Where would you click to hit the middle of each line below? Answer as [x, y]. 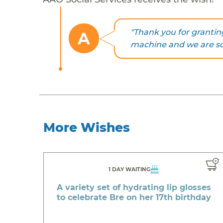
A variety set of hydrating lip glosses [134, 187]
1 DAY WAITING [130, 169]
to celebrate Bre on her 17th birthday [134, 197]
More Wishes [87, 127]
